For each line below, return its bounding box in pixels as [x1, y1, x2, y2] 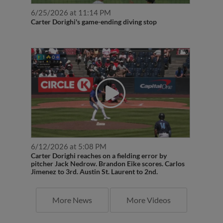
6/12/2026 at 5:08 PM [30, 131, 107, 140]
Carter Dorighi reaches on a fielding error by [30, 140, 167, 149]
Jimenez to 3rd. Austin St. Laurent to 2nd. [30, 156, 158, 165]
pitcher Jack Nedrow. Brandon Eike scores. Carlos [30, 148, 185, 157]
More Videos [126, 184, 171, 194]
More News [52, 184, 92, 194]
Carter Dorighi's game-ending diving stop [30, 6, 157, 15]
